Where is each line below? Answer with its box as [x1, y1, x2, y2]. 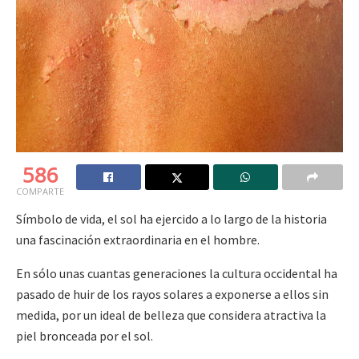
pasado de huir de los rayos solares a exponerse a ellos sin [16, 286, 329, 303]
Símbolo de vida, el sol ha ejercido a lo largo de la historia [16, 211, 327, 228]
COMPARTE [16, 185, 64, 198]
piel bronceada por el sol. [16, 328, 153, 345]
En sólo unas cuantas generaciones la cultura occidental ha [16, 265, 337, 282]
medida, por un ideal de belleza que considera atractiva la [16, 307, 326, 324]
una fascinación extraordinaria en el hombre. [16, 232, 260, 248]
